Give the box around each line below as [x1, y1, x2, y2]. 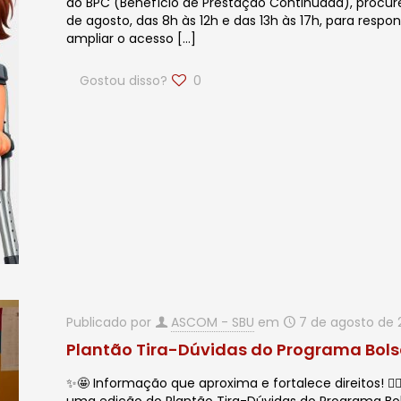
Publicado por [66, 313, 156, 331]
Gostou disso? [80, 72, 168, 90]
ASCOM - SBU [171, 313, 255, 331]
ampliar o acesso [66, 30, 175, 47]
